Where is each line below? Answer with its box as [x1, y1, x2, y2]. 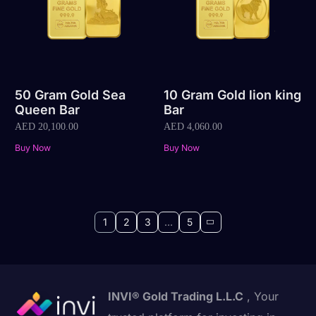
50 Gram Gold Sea [15, 87, 126, 102]
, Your [243, 289, 279, 304]
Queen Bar [15, 102, 80, 117]
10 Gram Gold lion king [163, 87, 301, 102]
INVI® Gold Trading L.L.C [108, 289, 244, 304]
